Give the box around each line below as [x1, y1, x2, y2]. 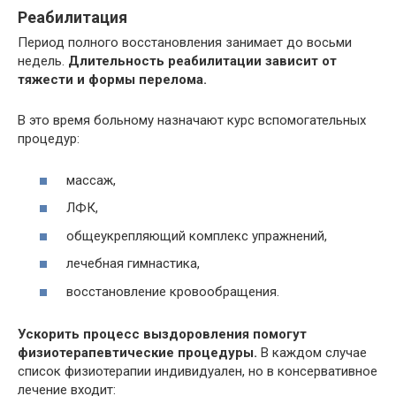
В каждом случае [257, 344, 367, 361]
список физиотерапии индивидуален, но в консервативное [18, 362, 377, 379]
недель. [18, 53, 68, 69]
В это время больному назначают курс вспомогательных [18, 112, 366, 128]
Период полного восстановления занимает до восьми [18, 34, 352, 50]
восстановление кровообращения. [66, 283, 279, 300]
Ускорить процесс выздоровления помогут [18, 325, 307, 342]
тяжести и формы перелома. [18, 72, 207, 88]
